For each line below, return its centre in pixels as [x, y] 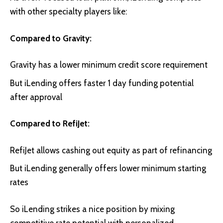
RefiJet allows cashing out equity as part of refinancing [111, 150]
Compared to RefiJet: [50, 124]
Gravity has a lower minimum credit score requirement [109, 65]
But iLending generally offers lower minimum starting [108, 168]
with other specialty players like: [68, 12]
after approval [36, 97]
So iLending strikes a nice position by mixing [92, 209]
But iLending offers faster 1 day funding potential [102, 83]
